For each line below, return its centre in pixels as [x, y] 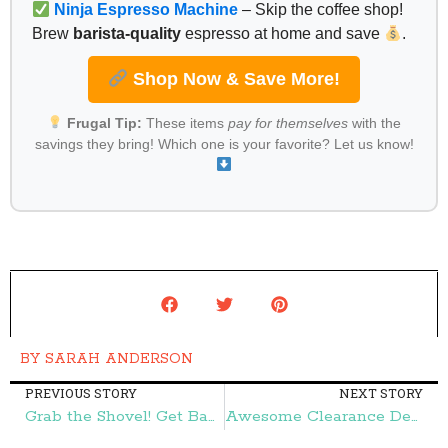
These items [184, 122]
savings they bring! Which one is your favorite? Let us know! [224, 143]
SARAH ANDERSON [116, 359]
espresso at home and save [282, 33]
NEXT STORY [381, 393]
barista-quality [127, 33]
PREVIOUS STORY [81, 393]
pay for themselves [287, 122]
